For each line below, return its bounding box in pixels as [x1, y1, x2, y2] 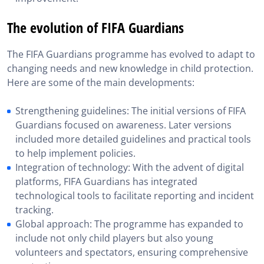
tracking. [15, 203, 54, 216]
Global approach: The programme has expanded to [15, 217, 243, 230]
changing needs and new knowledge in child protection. [7, 62, 253, 75]
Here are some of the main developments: [7, 76, 194, 89]
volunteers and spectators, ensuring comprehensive [15, 246, 248, 259]
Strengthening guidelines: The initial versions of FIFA [15, 104, 246, 117]
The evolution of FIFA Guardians [7, 18, 184, 37]
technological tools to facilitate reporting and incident [15, 189, 254, 202]
